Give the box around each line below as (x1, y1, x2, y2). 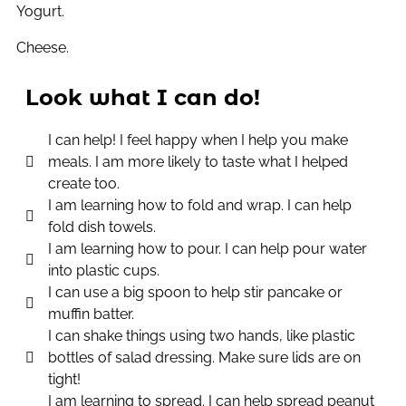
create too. (48, 175, 120, 193)
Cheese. (16, 39, 69, 57)
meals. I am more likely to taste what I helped (48, 153, 348, 171)
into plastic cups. (48, 262, 159, 280)
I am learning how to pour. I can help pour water (48, 240, 367, 258)
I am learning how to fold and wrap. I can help (48, 197, 352, 215)
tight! (48, 371, 81, 389)
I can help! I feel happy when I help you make (48, 131, 348, 150)
